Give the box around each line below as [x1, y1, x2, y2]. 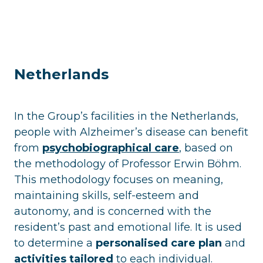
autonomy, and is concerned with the [14, 204, 211, 218]
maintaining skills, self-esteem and [14, 188, 199, 202]
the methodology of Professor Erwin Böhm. [14, 157, 241, 170]
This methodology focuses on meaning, [14, 173, 223, 186]
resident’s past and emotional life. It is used [14, 220, 242, 234]
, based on [179, 141, 233, 154]
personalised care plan [96, 236, 222, 249]
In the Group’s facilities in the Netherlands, [14, 109, 238, 123]
